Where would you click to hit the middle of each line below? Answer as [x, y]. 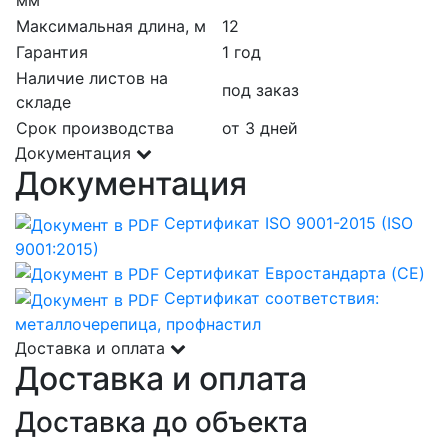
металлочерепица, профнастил [138, 323]
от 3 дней [260, 127]
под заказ [260, 89]
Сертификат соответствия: [271, 298]
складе [43, 101]
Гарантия [52, 51]
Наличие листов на [92, 77]
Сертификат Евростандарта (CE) [294, 272]
